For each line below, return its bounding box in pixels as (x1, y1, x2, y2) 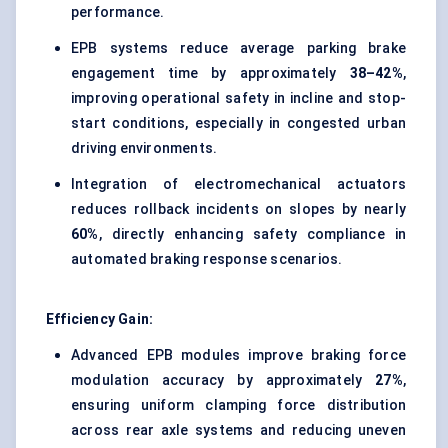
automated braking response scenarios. (71, 251, 343, 268)
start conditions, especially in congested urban (71, 115, 406, 132)
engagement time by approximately (71, 65, 350, 82)
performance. (71, 4, 165, 21)
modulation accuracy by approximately (71, 372, 376, 389)
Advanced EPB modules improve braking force (71, 347, 406, 364)
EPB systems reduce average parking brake (71, 40, 406, 57)
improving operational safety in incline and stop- (71, 90, 406, 107)
